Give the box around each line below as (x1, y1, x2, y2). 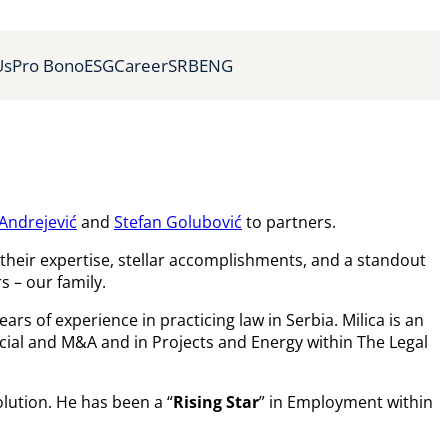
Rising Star (173, 390, 259, 413)
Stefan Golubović (114, 210, 242, 233)
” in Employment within (259, 390, 433, 413)
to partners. (242, 210, 336, 233)
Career (114, 53, 168, 77)
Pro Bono (12, 53, 84, 77)
